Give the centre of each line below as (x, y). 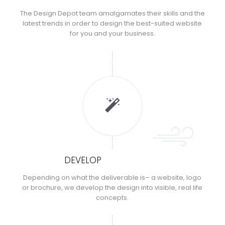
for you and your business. (112, 33)
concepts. (113, 197)
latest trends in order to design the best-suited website (113, 23)
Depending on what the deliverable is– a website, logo (113, 177)
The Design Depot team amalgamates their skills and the (112, 13)
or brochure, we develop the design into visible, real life (113, 187)
